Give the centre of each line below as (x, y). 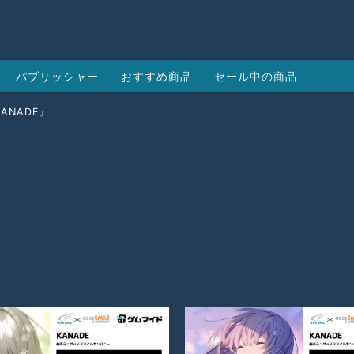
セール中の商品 (255, 76)
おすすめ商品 (156, 76)
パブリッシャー (58, 76)
